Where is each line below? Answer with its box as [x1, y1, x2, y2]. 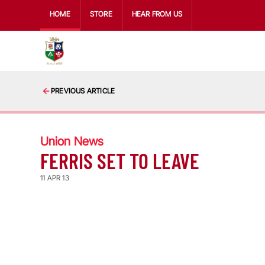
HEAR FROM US [131, 9, 183, 18]
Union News [40, 134, 104, 148]
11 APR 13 [40, 173, 69, 182]
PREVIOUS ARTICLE [51, 86, 115, 95]
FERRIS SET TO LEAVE [40, 148, 199, 173]
